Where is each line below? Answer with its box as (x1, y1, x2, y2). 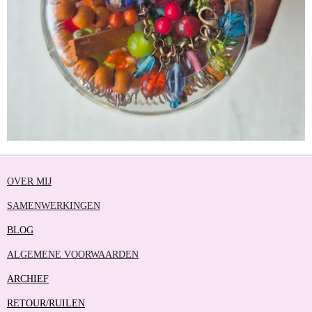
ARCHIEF (7, 273, 49, 284)
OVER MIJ (7, 175, 52, 187)
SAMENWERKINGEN (7, 200, 100, 211)
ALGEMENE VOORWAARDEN (7, 249, 139, 260)
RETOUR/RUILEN (7, 297, 85, 309)
